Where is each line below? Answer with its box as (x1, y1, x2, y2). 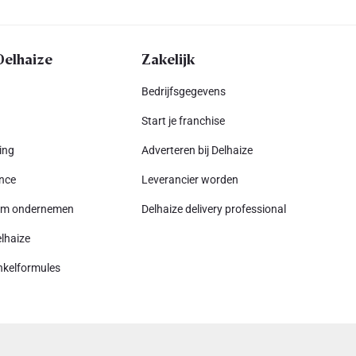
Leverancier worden (141, 173, 238, 186)
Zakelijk (141, 50, 195, 68)
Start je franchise (141, 114, 225, 127)
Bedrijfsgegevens (141, 85, 226, 98)
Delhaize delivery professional (141, 203, 286, 215)
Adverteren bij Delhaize (141, 144, 253, 157)
